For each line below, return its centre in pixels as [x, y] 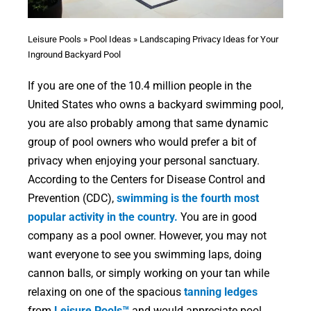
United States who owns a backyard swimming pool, [155, 104]
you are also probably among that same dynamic [148, 123]
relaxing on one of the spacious [106, 292]
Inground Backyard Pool [74, 54]
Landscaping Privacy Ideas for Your [209, 39]
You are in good [217, 217]
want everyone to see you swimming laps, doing [144, 254]
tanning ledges [220, 292]
